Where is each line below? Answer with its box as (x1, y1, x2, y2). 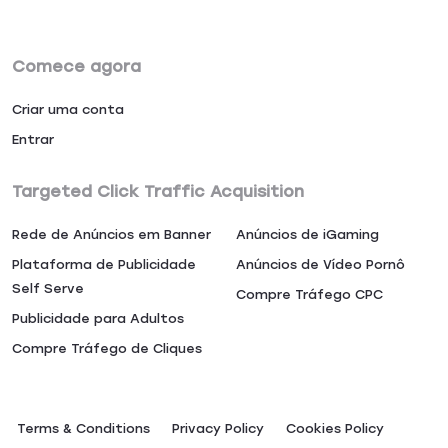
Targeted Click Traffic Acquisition (12, 182, 304, 201)
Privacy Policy (172, 421, 264, 436)
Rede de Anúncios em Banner (12, 227, 211, 242)
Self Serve (12, 281, 84, 296)
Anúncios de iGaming (236, 227, 379, 242)
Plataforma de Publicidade (12, 257, 196, 272)
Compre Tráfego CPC (236, 287, 383, 302)
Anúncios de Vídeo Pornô (236, 257, 405, 272)
